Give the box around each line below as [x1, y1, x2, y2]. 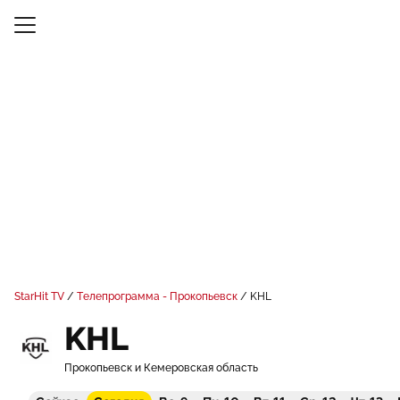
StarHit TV [14, 290, 64, 303]
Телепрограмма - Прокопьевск [77, 290, 237, 303]
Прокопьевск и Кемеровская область [64, 362, 258, 374]
